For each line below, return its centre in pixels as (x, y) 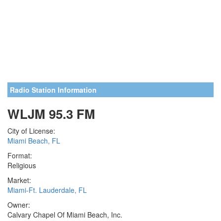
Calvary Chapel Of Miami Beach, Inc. (65, 215)
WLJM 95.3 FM (51, 114)
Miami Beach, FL (34, 141)
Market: (19, 180)
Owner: (19, 205)
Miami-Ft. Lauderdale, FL (47, 190)
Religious (22, 165)
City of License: (31, 131)
